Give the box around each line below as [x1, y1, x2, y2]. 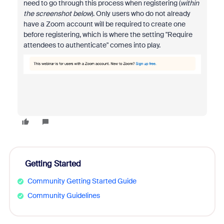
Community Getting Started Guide [27, 176, 136, 186]
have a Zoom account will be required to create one [23, 19, 185, 29]
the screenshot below [23, 9, 91, 18]
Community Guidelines [27, 191, 100, 200]
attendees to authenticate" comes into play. [23, 40, 160, 50]
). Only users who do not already [91, 9, 190, 18]
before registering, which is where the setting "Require [23, 30, 192, 39]
